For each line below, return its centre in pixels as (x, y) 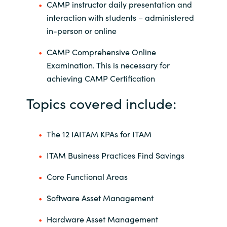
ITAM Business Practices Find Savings (115, 155)
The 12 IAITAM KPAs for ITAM (99, 134)
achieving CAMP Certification (101, 78)
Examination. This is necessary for (108, 65)
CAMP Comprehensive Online (101, 52)
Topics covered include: (101, 103)
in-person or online (81, 31)
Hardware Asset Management (102, 219)
